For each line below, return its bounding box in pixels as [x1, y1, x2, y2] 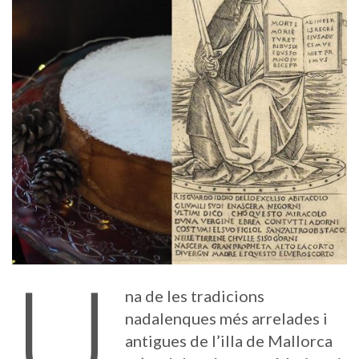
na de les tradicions [124, 285, 264, 305]
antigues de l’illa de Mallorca [124, 330, 333, 350]
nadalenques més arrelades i [124, 308, 328, 328]
